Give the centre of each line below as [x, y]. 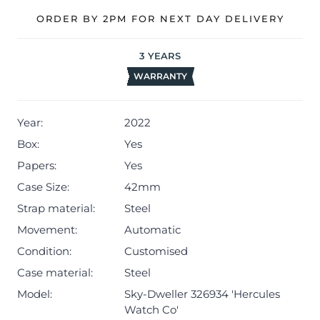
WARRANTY [160, 76]
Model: [35, 294]
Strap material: [56, 209]
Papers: [37, 166]
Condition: [44, 251]
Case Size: [43, 187]
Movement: [47, 230]
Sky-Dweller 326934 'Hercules [202, 294]
